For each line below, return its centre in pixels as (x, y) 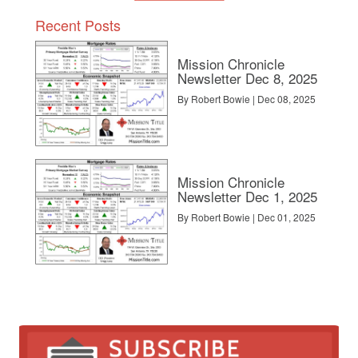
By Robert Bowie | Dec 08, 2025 (246, 98)
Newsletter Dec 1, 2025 (247, 196)
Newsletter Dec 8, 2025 (247, 78)
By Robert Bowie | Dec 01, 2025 (246, 217)
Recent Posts (78, 24)
